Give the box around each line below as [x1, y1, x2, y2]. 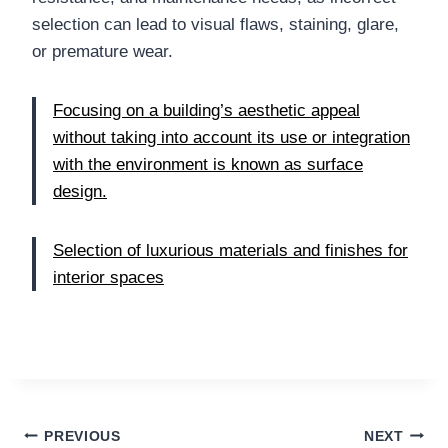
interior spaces [53, 268, 164, 288]
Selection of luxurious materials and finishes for [53, 241, 408, 261]
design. [53, 182, 107, 202]
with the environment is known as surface [53, 155, 363, 175]
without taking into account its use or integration [53, 128, 410, 148]
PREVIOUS [44, 428, 121, 444]
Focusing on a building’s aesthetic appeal [53, 101, 360, 121]
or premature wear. [32, 42, 173, 62]
